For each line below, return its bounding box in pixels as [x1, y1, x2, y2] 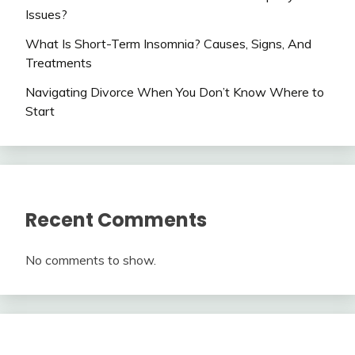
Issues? [25, 6, 67, 23]
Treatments [25, 55, 92, 71]
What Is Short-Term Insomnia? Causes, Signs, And [25, 36, 311, 52]
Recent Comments [25, 206, 207, 233]
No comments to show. [25, 251, 156, 268]
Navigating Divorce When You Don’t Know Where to [25, 84, 324, 101]
